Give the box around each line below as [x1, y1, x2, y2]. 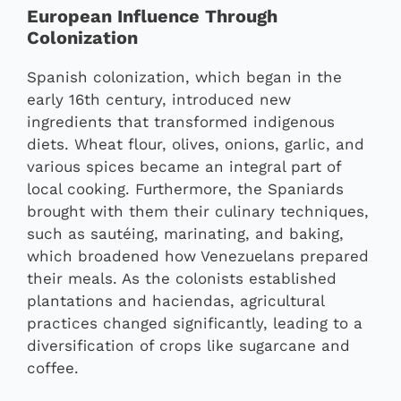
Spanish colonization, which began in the [27, 68, 342, 87]
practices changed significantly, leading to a [27, 314, 363, 333]
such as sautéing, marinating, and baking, [27, 225, 344, 243]
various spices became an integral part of [27, 158, 341, 176]
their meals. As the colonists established [27, 269, 337, 288]
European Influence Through [27, 5, 277, 28]
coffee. [27, 359, 79, 378]
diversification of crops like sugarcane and [27, 337, 350, 355]
